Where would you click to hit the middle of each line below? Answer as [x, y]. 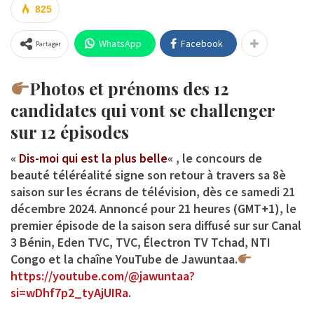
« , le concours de [215, 158]
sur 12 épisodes [70, 131]
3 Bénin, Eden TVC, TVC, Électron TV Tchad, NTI [141, 242]
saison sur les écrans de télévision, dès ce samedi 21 [153, 191]
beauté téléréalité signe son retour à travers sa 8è [148, 175]
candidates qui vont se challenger [143, 110]
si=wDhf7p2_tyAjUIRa [69, 292]
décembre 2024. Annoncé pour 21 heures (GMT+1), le [153, 208]
